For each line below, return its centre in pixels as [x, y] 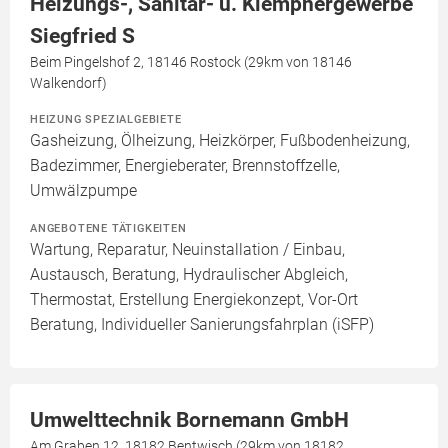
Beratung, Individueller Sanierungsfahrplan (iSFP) [202, 325]
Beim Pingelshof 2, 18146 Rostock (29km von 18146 [191, 62]
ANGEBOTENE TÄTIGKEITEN [108, 228]
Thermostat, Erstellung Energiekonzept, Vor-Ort [194, 300]
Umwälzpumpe [83, 191]
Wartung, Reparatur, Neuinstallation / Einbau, [187, 250]
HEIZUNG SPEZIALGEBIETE [106, 119]
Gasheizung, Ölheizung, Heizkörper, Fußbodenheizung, [220, 141]
